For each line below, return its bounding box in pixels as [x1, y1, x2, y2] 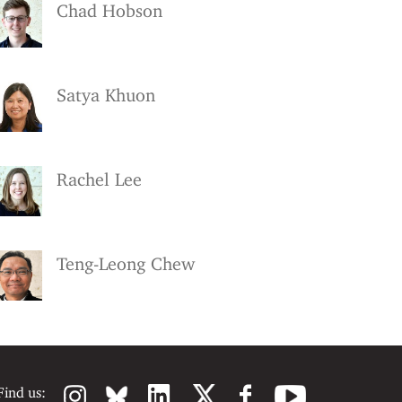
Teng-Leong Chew [57, 252, 195, 275]
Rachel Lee [57, 168, 142, 190]
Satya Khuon [57, 83, 155, 106]
